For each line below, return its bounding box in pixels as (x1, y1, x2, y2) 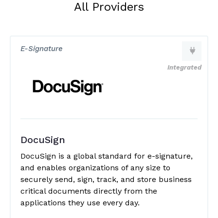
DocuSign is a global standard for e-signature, (20, 151, 193, 161)
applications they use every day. (20, 198, 140, 207)
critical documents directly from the (20, 186, 157, 196)
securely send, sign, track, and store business (20, 175, 192, 184)
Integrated (167, 64, 201, 71)
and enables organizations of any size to (20, 163, 170, 172)
